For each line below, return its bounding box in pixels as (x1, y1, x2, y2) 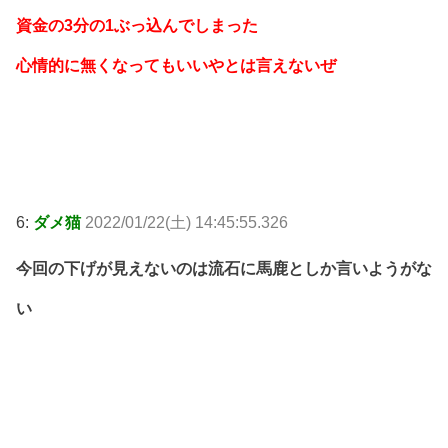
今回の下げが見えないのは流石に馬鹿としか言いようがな (16, 259, 432, 277)
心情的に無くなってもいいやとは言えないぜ (16, 57, 336, 75)
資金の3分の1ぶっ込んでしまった (16, 17, 258, 35)
